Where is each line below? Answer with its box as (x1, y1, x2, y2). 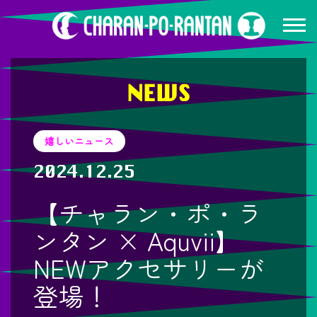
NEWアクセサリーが (33, 250, 265, 286)
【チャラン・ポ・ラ (33, 195, 263, 231)
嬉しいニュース (45, 134, 114, 148)
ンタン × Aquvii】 (33, 222, 241, 258)
